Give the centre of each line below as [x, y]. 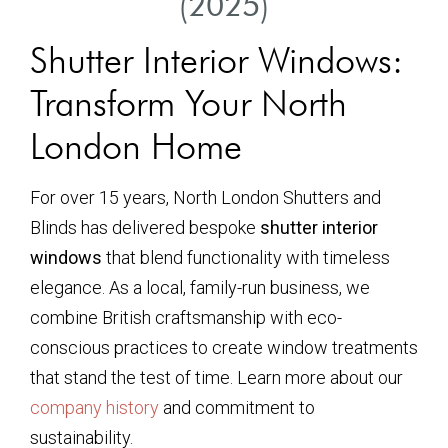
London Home [136, 145]
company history [94, 407]
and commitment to [237, 407]
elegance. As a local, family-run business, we [200, 287]
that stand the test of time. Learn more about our [216, 377]
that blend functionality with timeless [246, 257]
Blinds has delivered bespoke [145, 227]
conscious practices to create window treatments [224, 347]
